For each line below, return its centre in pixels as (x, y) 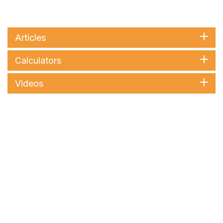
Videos (29, 84)
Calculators (38, 61)
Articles (30, 38)
